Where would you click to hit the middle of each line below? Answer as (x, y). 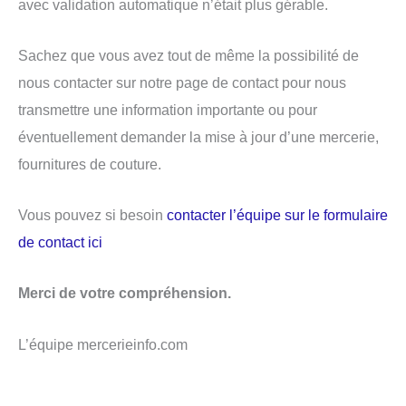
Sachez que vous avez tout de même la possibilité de (188, 55)
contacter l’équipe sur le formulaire (277, 215)
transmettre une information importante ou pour (168, 109)
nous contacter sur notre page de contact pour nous (182, 82)
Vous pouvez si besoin (92, 215)
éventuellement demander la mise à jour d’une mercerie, (198, 136)
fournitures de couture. (90, 164)
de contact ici (60, 242)
